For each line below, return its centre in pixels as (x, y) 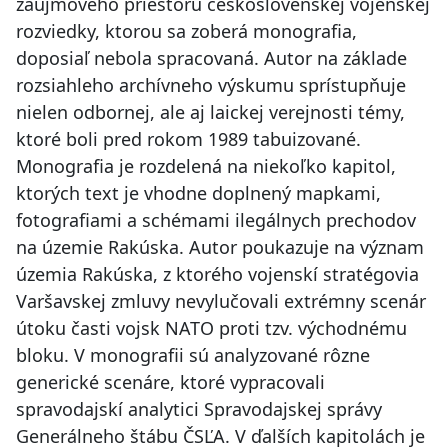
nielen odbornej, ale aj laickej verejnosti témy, (210, 112)
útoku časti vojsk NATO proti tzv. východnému (211, 328)
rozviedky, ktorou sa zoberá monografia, (186, 31)
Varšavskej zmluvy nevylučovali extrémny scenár (221, 301)
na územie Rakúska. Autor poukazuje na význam (220, 247)
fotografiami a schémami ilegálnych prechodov (216, 220)
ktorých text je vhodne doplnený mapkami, (198, 193)
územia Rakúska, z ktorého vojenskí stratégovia (217, 274)
